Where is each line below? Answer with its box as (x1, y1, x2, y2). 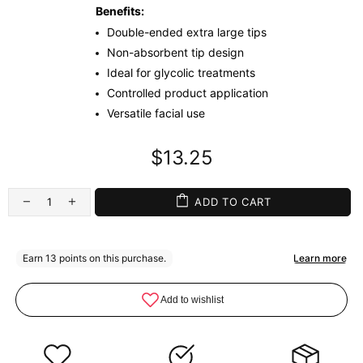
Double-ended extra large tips (106, 24, 267, 39)
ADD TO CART (199, 195, 275, 209)
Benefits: (95, 3, 144, 18)
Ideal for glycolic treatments (106, 65, 255, 79)
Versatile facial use (106, 105, 205, 120)
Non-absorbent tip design (106, 45, 244, 59)
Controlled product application (106, 85, 268, 100)
